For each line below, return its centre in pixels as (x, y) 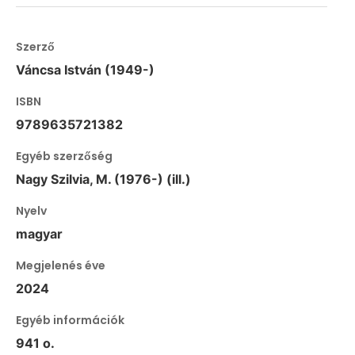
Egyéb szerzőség (64, 157)
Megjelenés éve (61, 266)
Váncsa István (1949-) (85, 70)
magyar (39, 234)
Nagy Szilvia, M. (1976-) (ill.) (103, 179)
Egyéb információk (70, 321)
